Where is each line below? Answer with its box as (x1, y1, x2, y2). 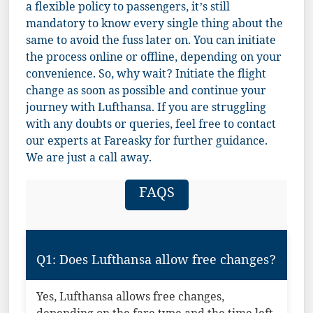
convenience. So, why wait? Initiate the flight (26, 66, 266, 85)
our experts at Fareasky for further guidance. (26, 133, 268, 152)
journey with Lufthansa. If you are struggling (26, 100, 266, 118)
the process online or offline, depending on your (26, 50, 282, 68)
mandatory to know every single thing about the (26, 16, 283, 34)
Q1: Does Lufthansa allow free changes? (36, 252, 276, 272)
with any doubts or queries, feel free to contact (26, 117, 276, 135)
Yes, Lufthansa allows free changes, (36, 289, 224, 307)
